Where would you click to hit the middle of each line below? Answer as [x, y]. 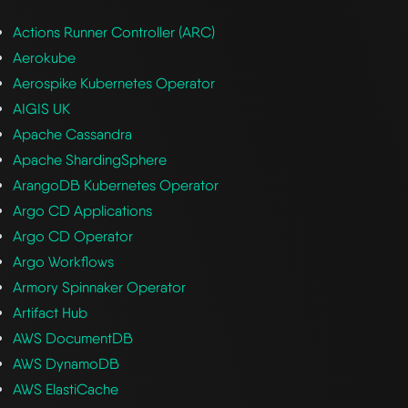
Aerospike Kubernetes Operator [114, 83]
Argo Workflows [64, 261]
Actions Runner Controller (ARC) [114, 32]
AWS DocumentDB [73, 338]
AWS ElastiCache [66, 389]
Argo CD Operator [73, 236]
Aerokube [45, 57]
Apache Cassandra [73, 134]
